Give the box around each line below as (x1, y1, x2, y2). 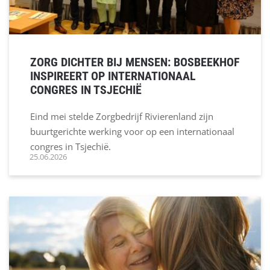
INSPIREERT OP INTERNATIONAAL (30, 69, 196, 84)
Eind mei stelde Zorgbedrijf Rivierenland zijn (30, 110, 213, 123)
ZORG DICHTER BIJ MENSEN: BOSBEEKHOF (30, 55, 240, 70)
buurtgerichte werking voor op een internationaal (30, 125, 234, 138)
